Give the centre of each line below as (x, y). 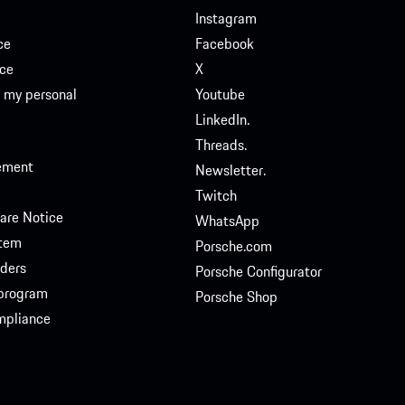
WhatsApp (227, 221)
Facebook (224, 44)
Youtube (220, 94)
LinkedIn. (222, 120)
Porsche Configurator (258, 272)
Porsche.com (233, 246)
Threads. (221, 145)
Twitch (216, 196)
